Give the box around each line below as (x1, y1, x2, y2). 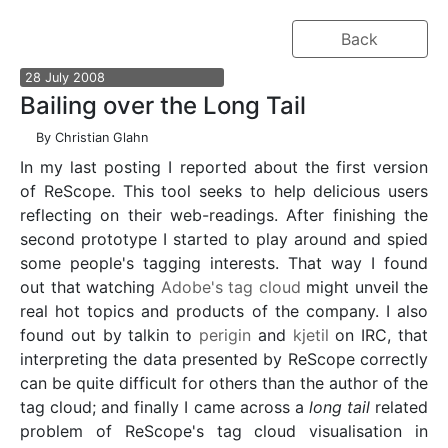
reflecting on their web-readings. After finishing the (20, 205, 428, 225)
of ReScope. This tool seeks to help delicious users (20, 181, 428, 201)
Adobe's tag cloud (160, 277, 301, 297)
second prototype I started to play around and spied (20, 229, 428, 249)
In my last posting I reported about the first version (20, 157, 428, 177)
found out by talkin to (20, 325, 199, 345)
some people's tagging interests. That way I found (20, 253, 428, 273)
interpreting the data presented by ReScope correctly (20, 349, 428, 369)
